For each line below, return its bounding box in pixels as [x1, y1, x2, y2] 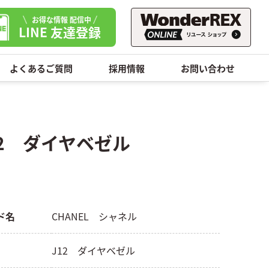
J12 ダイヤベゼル [52, 243, 135, 258]
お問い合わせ [181, 61, 235, 74]
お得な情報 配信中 [31, 14, 91, 25]
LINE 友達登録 [19, 23, 101, 41]
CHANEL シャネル [52, 209, 137, 223]
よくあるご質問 [10, 61, 73, 74]
